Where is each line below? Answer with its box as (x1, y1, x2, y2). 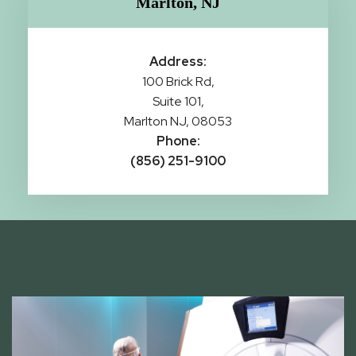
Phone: (156, 133, 200, 150)
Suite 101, (152, 93, 204, 110)
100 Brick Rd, (141, 73, 215, 91)
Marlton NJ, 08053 (124, 113, 232, 130)
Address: (149, 53, 207, 71)
